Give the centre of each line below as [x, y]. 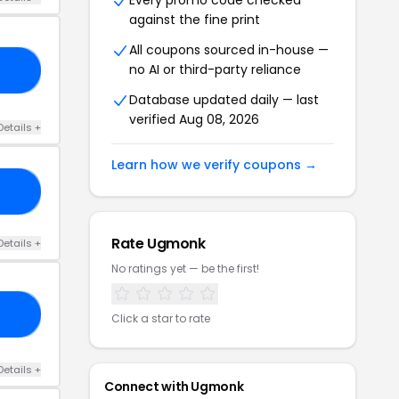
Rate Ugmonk [159, 244]
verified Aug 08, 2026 [194, 119]
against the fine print [195, 20]
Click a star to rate [161, 318]
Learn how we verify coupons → [214, 165]
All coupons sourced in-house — [229, 50]
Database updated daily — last [224, 100]
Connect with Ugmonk [174, 387]
